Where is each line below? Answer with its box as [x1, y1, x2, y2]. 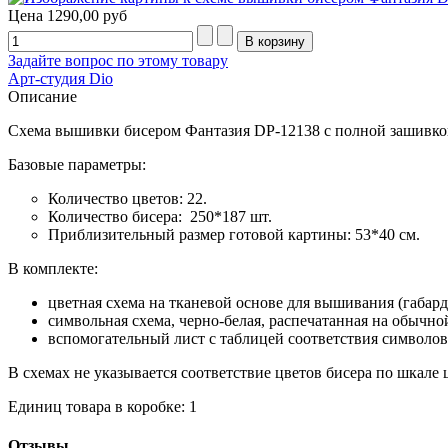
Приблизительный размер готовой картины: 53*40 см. [48, 225, 420, 243]
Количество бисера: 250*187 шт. [48, 207, 276, 225]
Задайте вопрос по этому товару [8, 51, 228, 69]
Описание [8, 87, 77, 105]
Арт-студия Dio [8, 69, 113, 87]
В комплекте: [8, 259, 98, 277]
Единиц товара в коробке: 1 [8, 397, 197, 415]
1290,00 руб [47, 6, 127, 24]
